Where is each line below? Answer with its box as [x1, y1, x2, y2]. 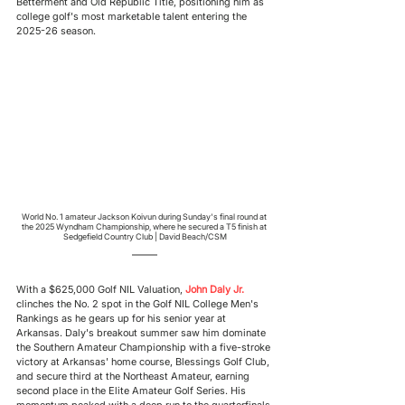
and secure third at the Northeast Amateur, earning [16, 369, 252, 382]
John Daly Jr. [185, 282, 244, 296]
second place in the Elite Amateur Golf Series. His [16, 383, 249, 397]
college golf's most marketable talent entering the [16, 10, 250, 23]
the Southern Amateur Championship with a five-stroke [16, 340, 273, 353]
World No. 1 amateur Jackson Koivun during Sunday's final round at [21, 211, 268, 221]
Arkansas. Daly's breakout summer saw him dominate [16, 325, 268, 339]
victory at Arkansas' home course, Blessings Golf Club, [16, 354, 272, 368]
